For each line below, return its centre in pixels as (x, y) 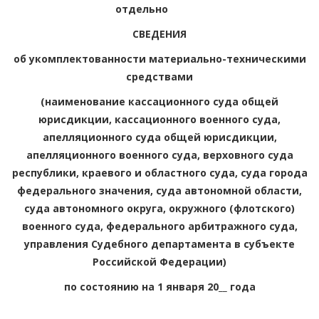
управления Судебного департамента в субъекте (159, 244)
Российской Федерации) (159, 261)
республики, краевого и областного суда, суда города (159, 172)
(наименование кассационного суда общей (159, 101)
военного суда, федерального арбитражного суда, (159, 226)
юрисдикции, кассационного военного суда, (159, 119)
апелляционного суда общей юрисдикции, (159, 137)
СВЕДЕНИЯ (159, 33)
